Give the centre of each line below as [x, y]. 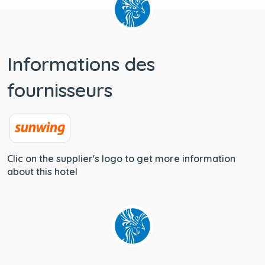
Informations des [81, 64]
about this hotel [42, 171]
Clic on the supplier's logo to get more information [121, 158]
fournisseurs [60, 90]
